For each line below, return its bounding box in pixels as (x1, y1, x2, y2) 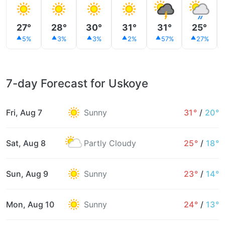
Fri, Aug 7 (6, 107, 42, 118)
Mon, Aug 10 (6, 199, 54, 209)
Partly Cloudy (84, 138, 136, 148)
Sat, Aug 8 (6, 138, 46, 148)
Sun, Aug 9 (6, 168, 48, 179)
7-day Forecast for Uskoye (6, 76, 148, 90)
